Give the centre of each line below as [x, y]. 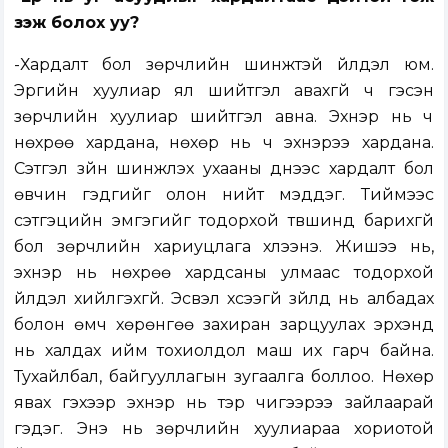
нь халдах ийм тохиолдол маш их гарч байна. [224, 351]
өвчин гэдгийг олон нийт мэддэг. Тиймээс [224, 195]
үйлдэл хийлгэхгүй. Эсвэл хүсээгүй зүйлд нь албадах [224, 299]
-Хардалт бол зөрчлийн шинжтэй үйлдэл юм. [224, 65]
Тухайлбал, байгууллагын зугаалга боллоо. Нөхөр [224, 377]
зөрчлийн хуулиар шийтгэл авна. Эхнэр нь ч [224, 117]
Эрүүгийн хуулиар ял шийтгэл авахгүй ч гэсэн [224, 91]
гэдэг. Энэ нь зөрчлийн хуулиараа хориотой [224, 429]
